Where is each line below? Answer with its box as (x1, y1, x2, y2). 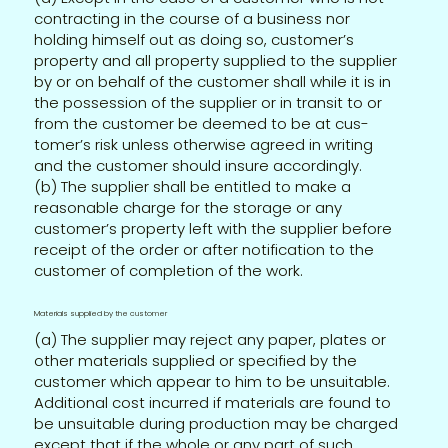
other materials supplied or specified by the (34, 349, 358, 371)
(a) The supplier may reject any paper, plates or (34, 328, 387, 350)
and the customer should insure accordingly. (34, 154, 363, 176)
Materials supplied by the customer (34, 307, 168, 319)
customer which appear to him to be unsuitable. (34, 370, 391, 392)
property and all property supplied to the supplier (34, 49, 398, 71)
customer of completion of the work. (34, 259, 304, 281)
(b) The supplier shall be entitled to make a (34, 175, 352, 197)
